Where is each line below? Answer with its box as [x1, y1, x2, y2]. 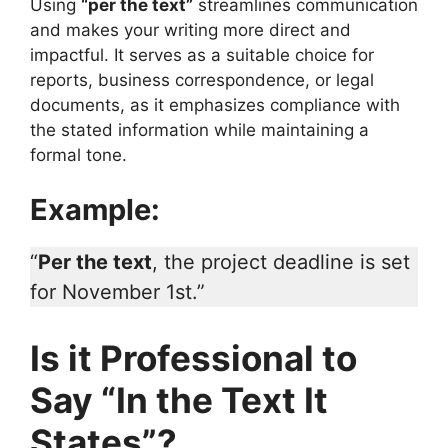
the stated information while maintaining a [30, 119, 369, 140]
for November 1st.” [30, 280, 205, 305]
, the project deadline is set [152, 250, 410, 275]
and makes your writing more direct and [30, 19, 351, 40]
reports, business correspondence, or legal [30, 69, 374, 90]
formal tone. [30, 144, 127, 165]
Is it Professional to [30, 337, 357, 380]
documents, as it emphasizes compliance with [30, 94, 400, 115]
